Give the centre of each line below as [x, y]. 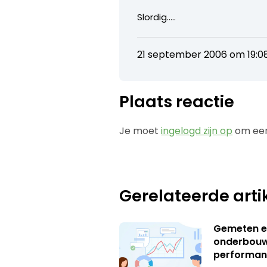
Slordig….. [157, 17]
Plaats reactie [177, 101]
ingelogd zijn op [197, 131]
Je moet [140, 131]
